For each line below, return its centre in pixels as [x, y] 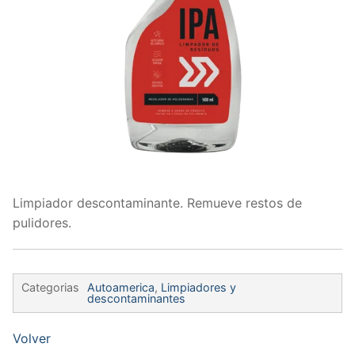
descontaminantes [136, 299]
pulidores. [42, 223]
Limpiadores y [198, 288]
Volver [32, 339]
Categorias [50, 288]
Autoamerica [121, 288]
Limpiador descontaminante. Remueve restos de [157, 203]
